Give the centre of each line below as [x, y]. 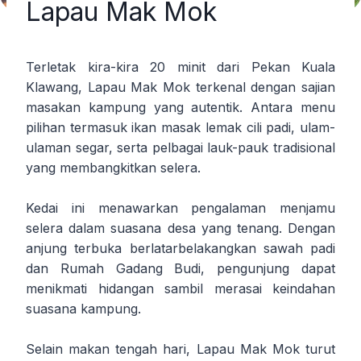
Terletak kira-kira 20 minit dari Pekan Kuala [180, 66]
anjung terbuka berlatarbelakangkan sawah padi [180, 248]
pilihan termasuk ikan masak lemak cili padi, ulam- [180, 127]
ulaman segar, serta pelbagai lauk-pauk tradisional [180, 147]
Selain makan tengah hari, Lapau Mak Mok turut [180, 349]
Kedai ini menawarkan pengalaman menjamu [180, 207]
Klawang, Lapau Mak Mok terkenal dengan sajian [180, 87]
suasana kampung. [83, 308]
